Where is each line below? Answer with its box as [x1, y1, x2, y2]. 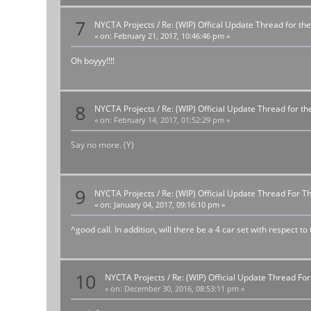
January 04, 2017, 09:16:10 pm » [112, 199, 226, 210]
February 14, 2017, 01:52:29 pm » [112, 115, 230, 126]
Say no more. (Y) [71, 139, 135, 151]
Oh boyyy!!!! [71, 54, 115, 67]
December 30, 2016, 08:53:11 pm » [122, 284, 245, 294]
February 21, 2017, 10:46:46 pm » [112, 31, 230, 41]
